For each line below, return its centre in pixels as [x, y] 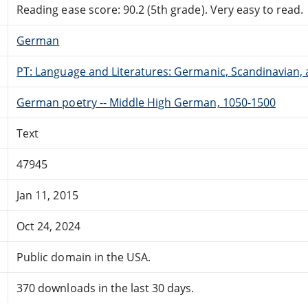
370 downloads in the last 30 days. [106, 288]
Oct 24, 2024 [48, 226]
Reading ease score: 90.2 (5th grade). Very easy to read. [160, 9]
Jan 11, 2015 [47, 195]
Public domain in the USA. [84, 257]
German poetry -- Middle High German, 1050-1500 [146, 102]
